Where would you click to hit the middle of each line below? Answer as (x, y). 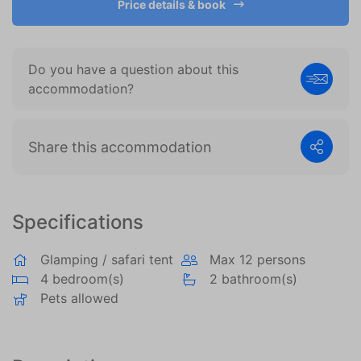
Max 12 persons (257, 259)
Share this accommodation (120, 147)
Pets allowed (79, 298)
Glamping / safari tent (107, 259)
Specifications (78, 222)
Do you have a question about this (133, 69)
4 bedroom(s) (82, 279)
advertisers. (93, 22)
